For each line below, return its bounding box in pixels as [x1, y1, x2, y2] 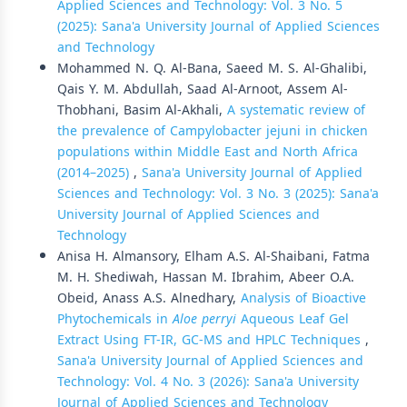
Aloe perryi [173, 307, 241, 332]
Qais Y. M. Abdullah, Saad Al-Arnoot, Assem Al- [57, 77, 348, 102]
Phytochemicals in [57, 307, 173, 332]
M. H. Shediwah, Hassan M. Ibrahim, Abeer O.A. [57, 265, 354, 290]
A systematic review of [227, 98, 365, 123]
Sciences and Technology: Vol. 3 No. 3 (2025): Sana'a [57, 182, 379, 206]
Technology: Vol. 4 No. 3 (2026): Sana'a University [57, 370, 359, 394]
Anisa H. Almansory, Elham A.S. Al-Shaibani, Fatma [57, 244, 370, 269]
